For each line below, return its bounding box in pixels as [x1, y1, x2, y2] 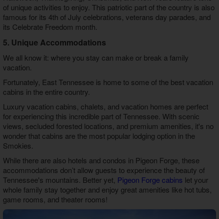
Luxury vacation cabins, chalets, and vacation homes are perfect [2, 101, 208, 112]
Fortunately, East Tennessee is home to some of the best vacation [2, 77, 213, 88]
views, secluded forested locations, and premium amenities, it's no [2, 121, 214, 131]
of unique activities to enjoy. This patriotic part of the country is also [2, 2, 215, 13]
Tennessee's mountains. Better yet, [2, 175, 117, 185]
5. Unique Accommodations [2, 37, 106, 48]
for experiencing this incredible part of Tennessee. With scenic [2, 111, 199, 122]
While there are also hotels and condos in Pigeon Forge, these [2, 155, 199, 166]
